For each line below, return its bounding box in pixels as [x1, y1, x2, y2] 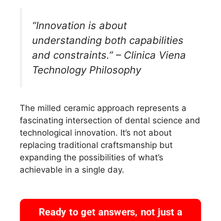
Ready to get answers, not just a [38, 206, 183, 218]
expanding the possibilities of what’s [20, 152, 163, 163]
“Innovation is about [32, 19, 127, 32]
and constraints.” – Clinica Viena [32, 48, 186, 61]
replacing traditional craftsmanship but [20, 140, 173, 150]
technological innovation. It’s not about [20, 128, 172, 138]
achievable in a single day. [20, 165, 124, 175]
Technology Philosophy [32, 63, 141, 76]
